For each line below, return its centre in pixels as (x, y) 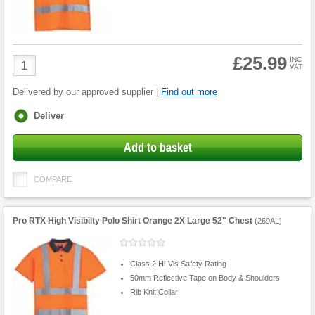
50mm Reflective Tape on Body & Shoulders (205, 277)
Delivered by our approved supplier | (87, 92)
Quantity (33, 73)
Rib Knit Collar (154, 291)
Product (31, 60)
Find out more (189, 92)
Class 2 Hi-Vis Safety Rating (178, 263)
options (30, 127)
